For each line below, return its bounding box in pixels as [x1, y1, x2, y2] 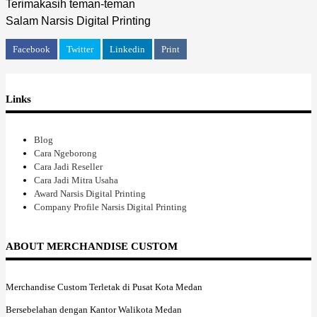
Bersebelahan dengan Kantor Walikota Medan [6, 304, 182, 315]
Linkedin [110, 43, 145, 54]
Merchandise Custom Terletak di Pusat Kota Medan [6, 281, 202, 292]
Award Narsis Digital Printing [34, 188, 146, 199]
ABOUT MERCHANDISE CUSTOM [6, 240, 178, 252]
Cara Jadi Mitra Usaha [34, 174, 118, 185]
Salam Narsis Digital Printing [6, 14, 151, 27]
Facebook [13, 43, 50, 54]
